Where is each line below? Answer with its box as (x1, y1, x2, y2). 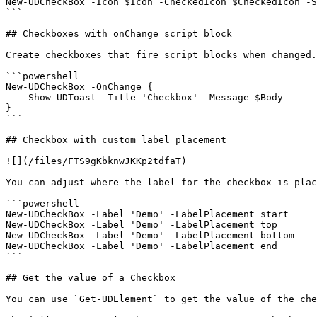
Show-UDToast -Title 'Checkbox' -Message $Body (6, 92, 28, 103)
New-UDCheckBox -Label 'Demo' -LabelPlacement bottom (6, 230, 294, 241)
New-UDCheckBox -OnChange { (6, 81, 153, 92)
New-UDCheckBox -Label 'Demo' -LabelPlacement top (6, 219, 277, 230)
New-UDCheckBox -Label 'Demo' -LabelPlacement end (6, 241, 277, 251)
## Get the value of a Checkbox (6, 272, 175, 283)
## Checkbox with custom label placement (6, 134, 226, 145)
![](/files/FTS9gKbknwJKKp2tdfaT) (6, 156, 187, 166)
